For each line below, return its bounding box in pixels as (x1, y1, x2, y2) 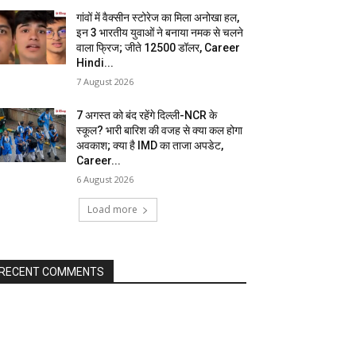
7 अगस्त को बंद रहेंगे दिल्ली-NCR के (76, 109, 218, 122)
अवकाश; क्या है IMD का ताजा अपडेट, (76, 139, 224, 153)
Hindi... (76, 56, 114, 70)
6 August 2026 (76, 173, 134, 186)
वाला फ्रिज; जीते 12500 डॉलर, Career (76, 41, 241, 55)
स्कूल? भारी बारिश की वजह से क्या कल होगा (76, 124, 243, 137)
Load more (87, 203, 137, 217)
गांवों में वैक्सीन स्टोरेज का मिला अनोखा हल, (76, 11, 240, 25)
